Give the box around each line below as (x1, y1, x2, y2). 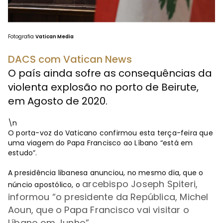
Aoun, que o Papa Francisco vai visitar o (8, 204, 190, 217)
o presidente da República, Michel (56, 191, 209, 204)
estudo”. (8, 148, 37, 158)
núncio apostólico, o (8, 180, 83, 190)
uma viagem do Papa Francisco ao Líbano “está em (8, 138, 193, 148)
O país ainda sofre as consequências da (8, 66, 212, 81)
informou (8, 191, 52, 204)
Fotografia (8, 33, 35, 41)
